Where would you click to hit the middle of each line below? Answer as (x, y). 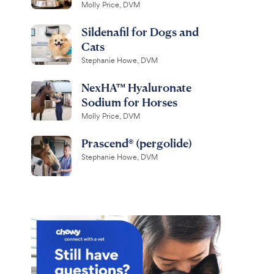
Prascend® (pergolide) (136, 143)
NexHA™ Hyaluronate (136, 87)
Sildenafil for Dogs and (140, 31)
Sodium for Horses (129, 102)
